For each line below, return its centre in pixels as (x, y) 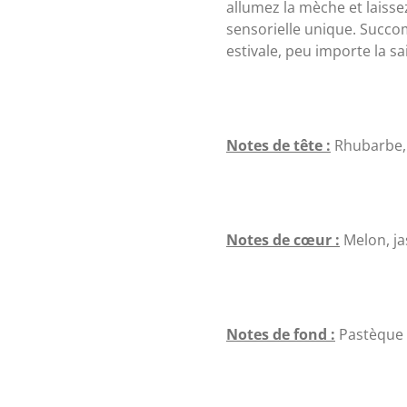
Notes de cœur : (283, 239)
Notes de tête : (278, 145)
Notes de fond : (281, 334)
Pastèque (369, 334)
